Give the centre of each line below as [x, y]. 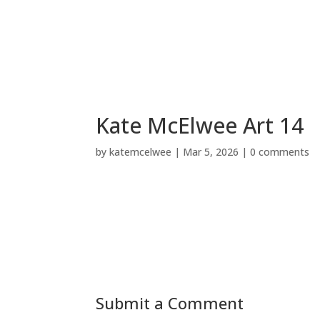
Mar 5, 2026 [211, 151]
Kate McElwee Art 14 [200, 125]
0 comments [280, 151]
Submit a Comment [170, 302]
